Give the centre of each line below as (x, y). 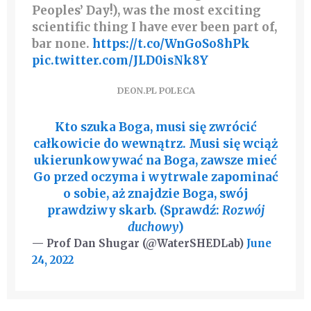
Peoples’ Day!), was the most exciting (146, 11)
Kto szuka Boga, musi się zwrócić (155, 127)
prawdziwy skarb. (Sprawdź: (134, 211)
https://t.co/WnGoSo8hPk (171, 44)
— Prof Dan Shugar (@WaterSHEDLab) (139, 244)
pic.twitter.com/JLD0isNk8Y (120, 61)
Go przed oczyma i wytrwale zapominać (155, 177)
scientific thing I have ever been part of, (154, 27)
